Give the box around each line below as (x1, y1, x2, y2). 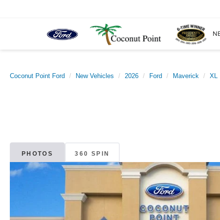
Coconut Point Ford (10, 72, 65, 80)
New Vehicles (76, 72, 114, 80)
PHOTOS (21, 150, 54, 157)
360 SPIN (75, 150, 110, 157)
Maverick (173, 72, 199, 80)
